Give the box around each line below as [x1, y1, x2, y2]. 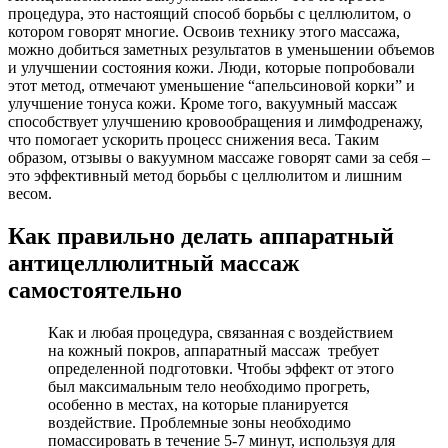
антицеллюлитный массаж [8, 250, 299, 277]
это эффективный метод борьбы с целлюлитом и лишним [8, 167, 402, 185]
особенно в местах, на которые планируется [48, 396, 348, 414]
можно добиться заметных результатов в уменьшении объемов [8, 41, 435, 59]
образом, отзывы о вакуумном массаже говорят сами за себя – [8, 149, 430, 167]
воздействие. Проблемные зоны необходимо [48, 414, 351, 432]
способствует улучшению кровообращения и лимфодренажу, [8, 113, 423, 131]
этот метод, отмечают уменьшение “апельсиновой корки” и [8, 77, 415, 95]
